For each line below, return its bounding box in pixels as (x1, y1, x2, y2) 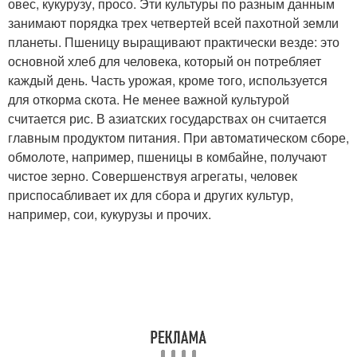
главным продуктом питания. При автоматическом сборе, (8, 127, 349, 147)
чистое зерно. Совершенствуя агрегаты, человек (8, 166, 297, 185)
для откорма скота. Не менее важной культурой (8, 89, 289, 108)
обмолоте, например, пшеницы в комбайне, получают (8, 147, 327, 166)
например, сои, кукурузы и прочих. (8, 204, 211, 223)
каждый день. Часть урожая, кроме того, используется (8, 70, 328, 89)
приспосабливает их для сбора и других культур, (8, 185, 293, 204)
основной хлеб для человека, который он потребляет (8, 51, 321, 70)
